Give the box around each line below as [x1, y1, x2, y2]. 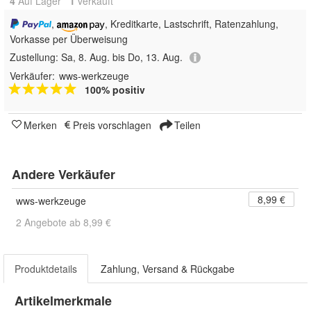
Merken [24, 118, 57, 133]
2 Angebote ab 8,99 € [16, 215, 111, 230]
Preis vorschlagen [73, 118, 151, 133]
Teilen [171, 118, 201, 133]
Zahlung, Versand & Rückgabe [101, 262, 235, 276]
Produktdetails [15, 262, 77, 276]
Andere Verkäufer [12, 165, 115, 184]
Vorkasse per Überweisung [10, 31, 128, 46]
